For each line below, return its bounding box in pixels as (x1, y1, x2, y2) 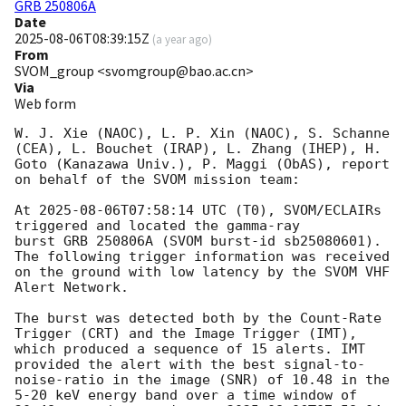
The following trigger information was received (14, 248, 390, 266)
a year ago (156, 32, 208, 47)
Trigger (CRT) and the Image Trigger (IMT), (14, 325, 357, 343)
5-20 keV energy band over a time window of (14, 387, 357, 404)
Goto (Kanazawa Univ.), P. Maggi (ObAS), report (14, 156, 390, 173)
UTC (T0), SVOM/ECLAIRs (194, 202, 382, 219)
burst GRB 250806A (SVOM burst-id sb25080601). (14, 233, 382, 250)
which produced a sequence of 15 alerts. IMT (14, 341, 365, 358)
